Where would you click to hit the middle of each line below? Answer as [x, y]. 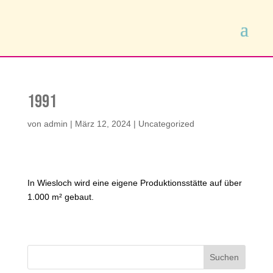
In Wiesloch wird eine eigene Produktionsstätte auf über [134, 183]
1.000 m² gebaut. [60, 197]
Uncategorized [166, 124]
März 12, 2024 [103, 124]
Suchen [225, 257]
